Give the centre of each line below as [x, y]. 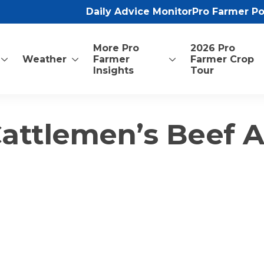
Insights [114, 70]
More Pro [116, 48]
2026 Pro [213, 48]
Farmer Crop [222, 59]
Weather [45, 59]
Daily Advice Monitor [139, 11]
